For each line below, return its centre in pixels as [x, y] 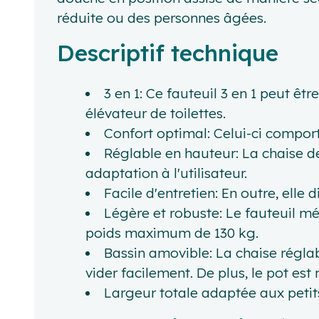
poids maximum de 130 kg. [172, 232]
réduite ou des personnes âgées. [162, 17]
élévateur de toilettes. [156, 113]
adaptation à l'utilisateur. [166, 173]
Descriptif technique [168, 52]
